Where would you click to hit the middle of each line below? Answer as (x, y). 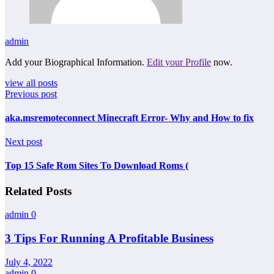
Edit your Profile (179, 62)
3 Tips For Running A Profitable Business (109, 238)
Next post (24, 142)
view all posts (31, 83)
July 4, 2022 (29, 262)
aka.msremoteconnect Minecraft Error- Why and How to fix (129, 117)
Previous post (31, 94)
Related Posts (38, 191)
